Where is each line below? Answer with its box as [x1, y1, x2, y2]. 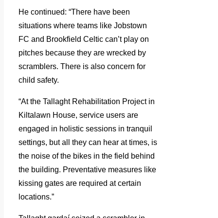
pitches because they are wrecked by [18, 48, 146, 57]
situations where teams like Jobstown [18, 21, 147, 30]
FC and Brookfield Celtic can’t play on [18, 35, 149, 43]
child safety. [18, 75, 59, 84]
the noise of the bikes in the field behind [18, 151, 155, 160]
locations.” [18, 192, 54, 201]
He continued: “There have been [18, 7, 130, 16]
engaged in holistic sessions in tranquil [18, 124, 152, 133]
